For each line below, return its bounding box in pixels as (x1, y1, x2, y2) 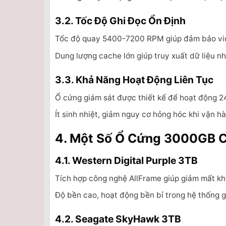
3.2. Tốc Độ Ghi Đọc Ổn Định (55, 14, 186, 27)
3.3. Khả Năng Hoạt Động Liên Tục (55, 73, 213, 86)
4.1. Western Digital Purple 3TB (55, 154, 198, 166)
